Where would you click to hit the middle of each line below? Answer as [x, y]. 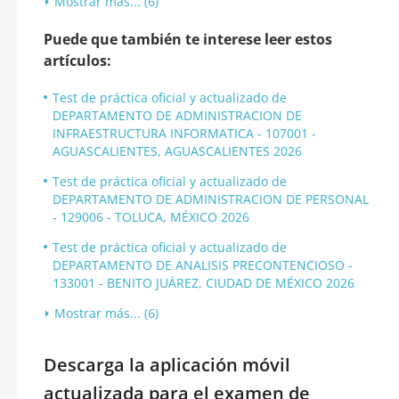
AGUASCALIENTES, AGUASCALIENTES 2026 [177, 151]
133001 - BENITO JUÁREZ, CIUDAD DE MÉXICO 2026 [204, 283]
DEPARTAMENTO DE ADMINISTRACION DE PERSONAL [211, 199]
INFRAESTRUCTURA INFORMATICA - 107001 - [184, 133]
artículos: [77, 61]
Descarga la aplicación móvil [167, 365]
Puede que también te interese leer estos [188, 39]
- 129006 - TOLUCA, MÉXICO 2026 [151, 217]
